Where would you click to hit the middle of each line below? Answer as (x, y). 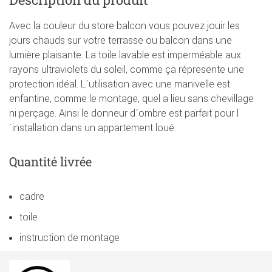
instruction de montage (70, 237)
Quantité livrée (50, 161)
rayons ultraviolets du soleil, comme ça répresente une (127, 69)
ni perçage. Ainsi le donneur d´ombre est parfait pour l (124, 113)
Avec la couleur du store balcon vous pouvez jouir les (124, 25)
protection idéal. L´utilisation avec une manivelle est (120, 83)
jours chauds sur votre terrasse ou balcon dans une (121, 40)
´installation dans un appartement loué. (93, 127)
